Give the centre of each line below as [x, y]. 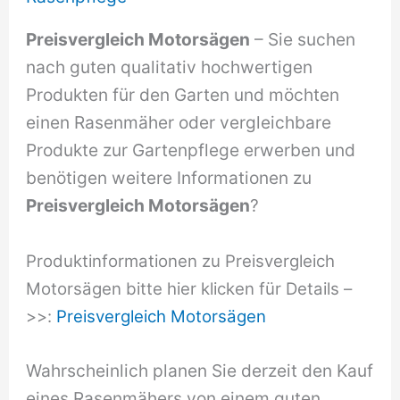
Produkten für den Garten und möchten [183, 95]
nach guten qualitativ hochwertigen [170, 67]
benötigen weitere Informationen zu [169, 178]
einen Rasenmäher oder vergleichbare [179, 123]
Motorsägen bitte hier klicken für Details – [189, 288]
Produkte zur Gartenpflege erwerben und [191, 150]
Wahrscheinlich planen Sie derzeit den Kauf [200, 371]
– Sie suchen [303, 40]
